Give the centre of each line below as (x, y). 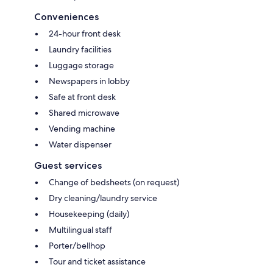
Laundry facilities (80, 49)
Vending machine (82, 128)
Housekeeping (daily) (89, 214)
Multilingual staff (80, 229)
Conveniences (66, 16)
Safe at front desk (82, 97)
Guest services (68, 165)
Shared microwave (84, 112)
